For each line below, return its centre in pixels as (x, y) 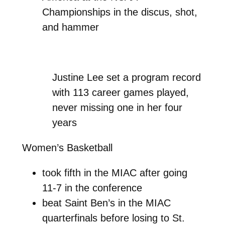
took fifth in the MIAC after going (115, 173)
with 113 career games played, (121, 92)
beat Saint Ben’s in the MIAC (106, 203)
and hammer (70, 27)
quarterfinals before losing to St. (113, 218)
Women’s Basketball (67, 147)
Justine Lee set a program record (127, 77)
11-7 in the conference (92, 188)
